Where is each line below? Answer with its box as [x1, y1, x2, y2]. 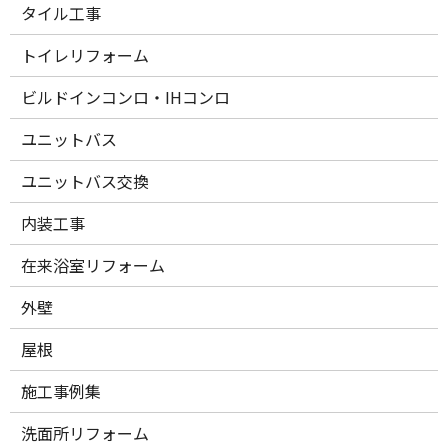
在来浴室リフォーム [21, 253, 166, 278]
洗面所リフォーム [21, 421, 150, 446]
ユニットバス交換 [21, 169, 150, 194]
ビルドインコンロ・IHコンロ [21, 85, 231, 110]
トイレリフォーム [21, 43, 150, 68]
